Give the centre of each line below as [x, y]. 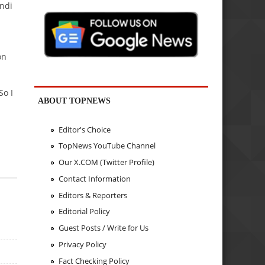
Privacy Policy [82, 244]
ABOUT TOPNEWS [75, 101]
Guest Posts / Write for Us [103, 228]
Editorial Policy [84, 211]
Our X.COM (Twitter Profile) [106, 162]
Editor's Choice [84, 129]
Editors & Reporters [93, 195]
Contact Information [94, 178]
